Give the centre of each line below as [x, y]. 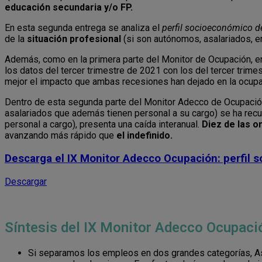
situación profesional [74, 39]
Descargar [26, 181]
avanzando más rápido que [61, 136]
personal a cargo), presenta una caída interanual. [103, 125]
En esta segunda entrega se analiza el [83, 28]
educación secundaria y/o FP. [69, 8]
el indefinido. [144, 136]
